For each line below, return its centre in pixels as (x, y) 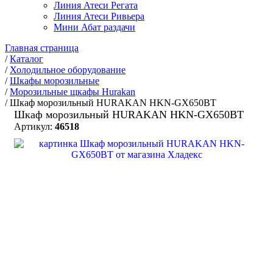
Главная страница (42, 48)
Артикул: (34, 126)
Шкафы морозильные (55, 81)
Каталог (27, 59)
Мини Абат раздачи (94, 27)
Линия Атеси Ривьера (99, 16)
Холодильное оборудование (68, 70)
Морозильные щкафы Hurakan (73, 92)
